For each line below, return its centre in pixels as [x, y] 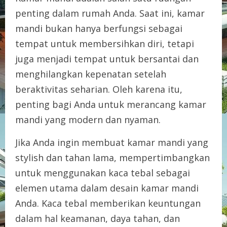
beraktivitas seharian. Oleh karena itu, [99, 89]
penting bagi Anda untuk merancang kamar [111, 104]
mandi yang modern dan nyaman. [88, 119]
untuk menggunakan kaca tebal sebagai [103, 173]
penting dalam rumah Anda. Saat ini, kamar [110, 13]
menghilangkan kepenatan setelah [91, 74]
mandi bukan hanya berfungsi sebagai [99, 28]
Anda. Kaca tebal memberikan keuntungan [108, 203]
